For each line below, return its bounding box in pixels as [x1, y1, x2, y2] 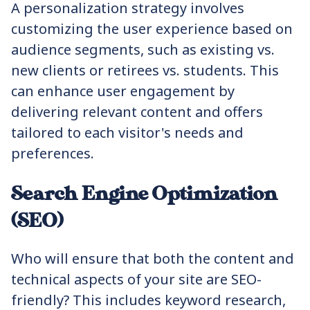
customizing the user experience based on [11, 19, 293, 38]
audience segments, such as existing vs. [11, 40, 275, 59]
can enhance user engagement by [11, 82, 235, 100]
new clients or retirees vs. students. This [11, 61, 279, 80]
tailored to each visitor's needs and [11, 123, 244, 142]
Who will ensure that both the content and [11, 249, 294, 268]
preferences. [11, 144, 94, 163]
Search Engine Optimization [11, 183, 277, 206]
